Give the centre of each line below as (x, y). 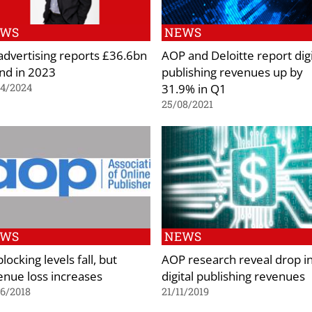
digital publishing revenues (233, 276)
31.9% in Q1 (194, 88)
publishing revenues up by (232, 71)
